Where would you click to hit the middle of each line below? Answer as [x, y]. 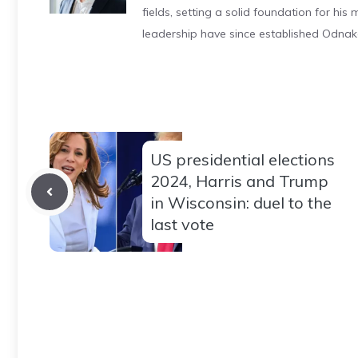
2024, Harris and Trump [239, 181]
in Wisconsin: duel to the [241, 202]
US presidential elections [243, 159]
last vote [182, 224]
